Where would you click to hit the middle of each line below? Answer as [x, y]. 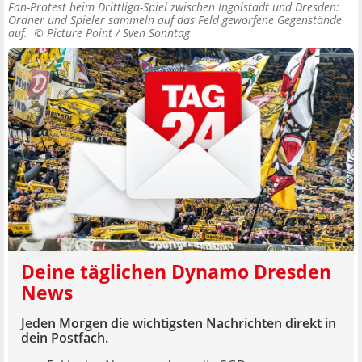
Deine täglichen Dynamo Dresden [176, 271]
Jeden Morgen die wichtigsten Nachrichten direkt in [179, 323]
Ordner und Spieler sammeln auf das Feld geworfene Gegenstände [175, 20]
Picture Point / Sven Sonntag [118, 33]
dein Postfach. [65, 337]
